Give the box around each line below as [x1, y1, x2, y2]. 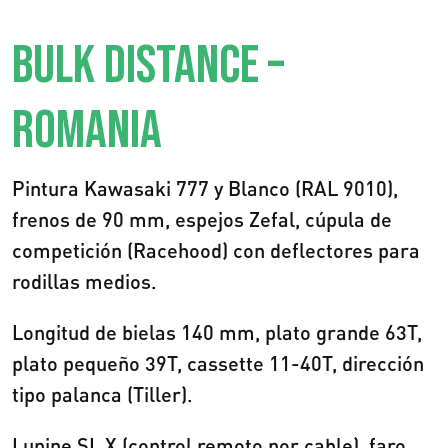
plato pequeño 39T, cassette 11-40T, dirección [12, 351, 424, 375]
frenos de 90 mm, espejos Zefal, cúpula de [12, 207, 392, 231]
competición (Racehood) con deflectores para [12, 238, 420, 262]
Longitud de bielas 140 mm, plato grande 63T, [12, 320, 422, 344]
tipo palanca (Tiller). [12, 382, 193, 406]
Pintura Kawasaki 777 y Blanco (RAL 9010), [12, 176, 398, 200]
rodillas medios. [12, 269, 157, 293]
